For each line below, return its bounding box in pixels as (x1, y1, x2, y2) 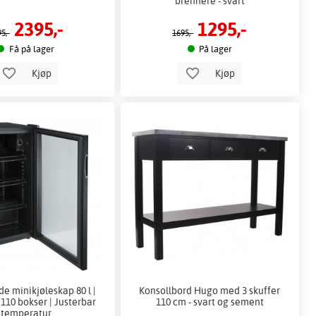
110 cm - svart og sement (155, 296, 264, 308)
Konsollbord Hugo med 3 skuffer (139, 284, 281, 297)
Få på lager (8, 42, 54, 54)
